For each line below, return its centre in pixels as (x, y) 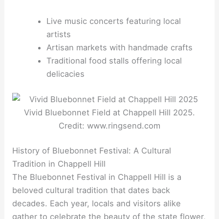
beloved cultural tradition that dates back (91, 190)
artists (58, 34)
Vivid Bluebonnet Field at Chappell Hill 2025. (109, 112)
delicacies (65, 74)
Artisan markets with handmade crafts (119, 47)
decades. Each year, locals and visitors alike (97, 204)
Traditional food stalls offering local (114, 60)
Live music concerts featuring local (113, 21)
